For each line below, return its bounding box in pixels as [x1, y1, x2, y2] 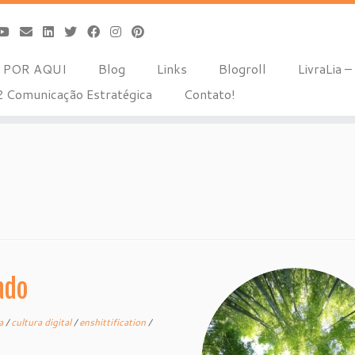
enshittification [78, 315, 148, 329]
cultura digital [10, 315, 74, 329]
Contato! [183, 85, 235, 103]
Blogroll [218, 59, 266, 78]
